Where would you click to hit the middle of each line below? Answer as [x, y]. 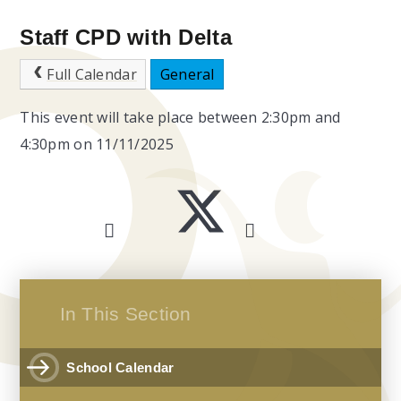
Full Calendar [92, 74]
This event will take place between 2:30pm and [180, 117]
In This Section [125, 314]
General [187, 74]
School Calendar [120, 368]
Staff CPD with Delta [126, 37]
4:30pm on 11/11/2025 [97, 144]
